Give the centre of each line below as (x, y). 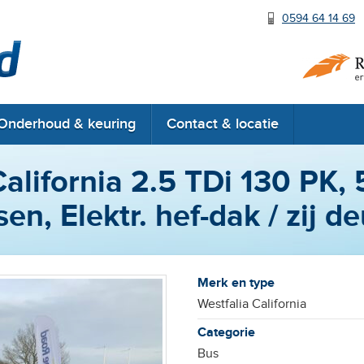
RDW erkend (99, 64)
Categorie (226, 333)
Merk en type (236, 283)
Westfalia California (251, 304)
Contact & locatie (223, 124)
